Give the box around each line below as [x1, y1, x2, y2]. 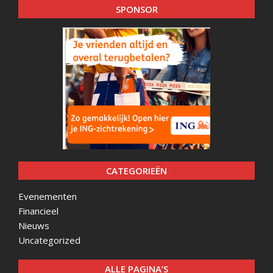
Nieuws [18, 219, 49, 232]
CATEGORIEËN [106, 165, 167, 177]
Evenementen [18, 190, 77, 202]
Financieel [18, 205, 58, 217]
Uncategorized [18, 234, 80, 246]
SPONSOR [115, 3, 158, 15]
